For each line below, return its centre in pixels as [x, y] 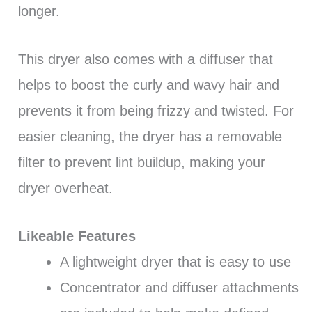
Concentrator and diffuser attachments [179, 288]
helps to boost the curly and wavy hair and [148, 85]
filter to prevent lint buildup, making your [141, 163]
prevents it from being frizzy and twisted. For [156, 111]
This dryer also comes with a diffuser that [145, 60]
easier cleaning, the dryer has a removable [150, 137]
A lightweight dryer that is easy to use [175, 262]
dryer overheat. [65, 188]
